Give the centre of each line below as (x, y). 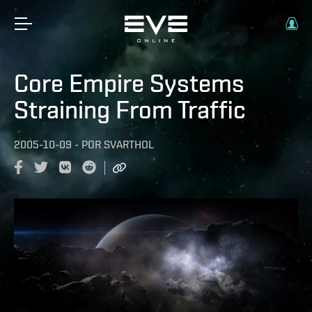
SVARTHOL (129, 145)
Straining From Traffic (130, 109)
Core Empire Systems (129, 83)
